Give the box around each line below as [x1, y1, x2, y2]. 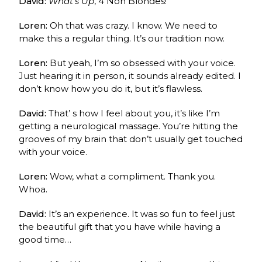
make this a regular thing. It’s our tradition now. [19, 32, 225, 44]
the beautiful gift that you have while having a [19, 220, 221, 232]
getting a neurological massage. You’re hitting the [19, 120, 239, 132]
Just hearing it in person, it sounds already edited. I [19, 70, 242, 81]
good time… [19, 233, 72, 245]
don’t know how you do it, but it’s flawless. [19, 82, 203, 94]
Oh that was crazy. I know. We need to [50, 19, 218, 31]
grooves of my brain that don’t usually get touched [19, 133, 243, 144]
